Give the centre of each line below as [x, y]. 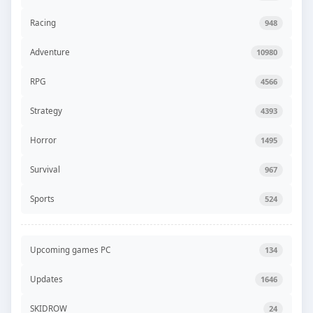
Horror [43, 140]
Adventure [50, 52]
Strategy [46, 111]
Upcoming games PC [70, 250]
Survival [45, 169]
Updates [46, 279]
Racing [43, 23]
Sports [42, 199]
